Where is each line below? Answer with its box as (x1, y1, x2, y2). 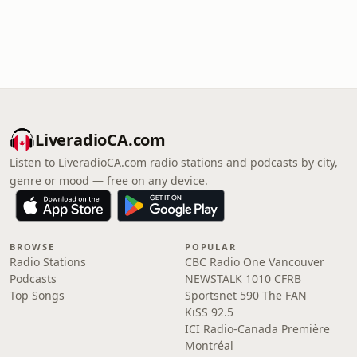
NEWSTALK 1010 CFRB (185, 271, 301, 286)
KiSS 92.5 (185, 304, 233, 320)
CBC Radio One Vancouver (185, 254, 324, 269)
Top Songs (10, 288, 65, 303)
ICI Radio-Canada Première (185, 321, 330, 336)
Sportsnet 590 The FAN (185, 288, 307, 303)
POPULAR (185, 241, 237, 253)
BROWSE (10, 241, 55, 253)
